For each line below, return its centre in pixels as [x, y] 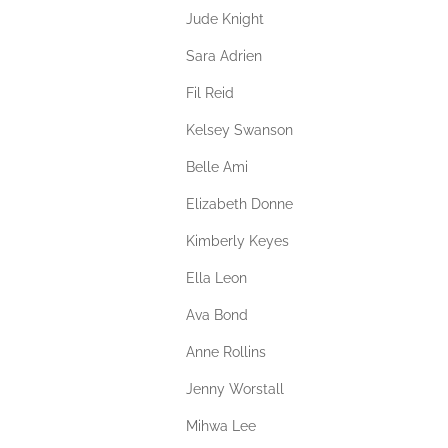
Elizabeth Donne [239, 204]
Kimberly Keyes [237, 241]
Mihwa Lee [221, 426]
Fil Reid [210, 93]
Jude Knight [225, 19]
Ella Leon [216, 278]
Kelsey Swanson [239, 130]
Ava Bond [217, 315]
